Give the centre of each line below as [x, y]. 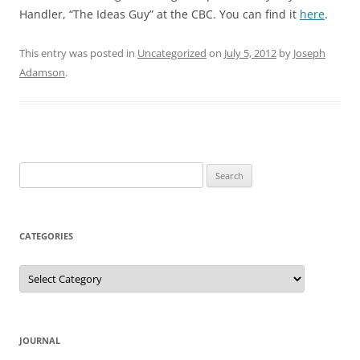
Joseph [309, 53]
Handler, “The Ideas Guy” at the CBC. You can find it [160, 14]
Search [35, 171]
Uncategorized [172, 53]
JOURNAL [40, 340]
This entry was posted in [78, 53]
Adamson [42, 72]
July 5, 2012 [250, 53]
